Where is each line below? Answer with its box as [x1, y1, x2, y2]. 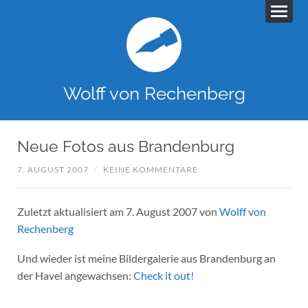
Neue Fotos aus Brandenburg [16, 137, 234, 155]
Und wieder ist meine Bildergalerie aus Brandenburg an [16, 251, 276, 265]
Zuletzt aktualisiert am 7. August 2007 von [16, 205, 219, 219]
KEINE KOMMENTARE [102, 164, 198, 175]
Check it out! [133, 268, 194, 282]
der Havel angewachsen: [16, 268, 133, 282]
